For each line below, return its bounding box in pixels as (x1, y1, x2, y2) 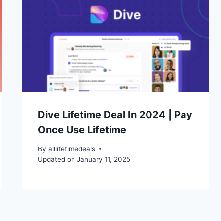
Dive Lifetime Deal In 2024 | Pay (38, 109, 193, 121)
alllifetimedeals (48, 145, 95, 153)
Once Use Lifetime (38, 124, 127, 136)
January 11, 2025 (76, 155, 130, 163)
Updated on (38, 155, 75, 163)
